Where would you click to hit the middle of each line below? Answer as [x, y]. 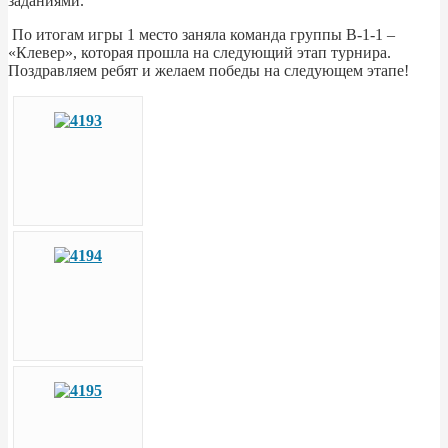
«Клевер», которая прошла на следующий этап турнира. [199, 52]
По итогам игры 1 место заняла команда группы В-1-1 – [201, 34]
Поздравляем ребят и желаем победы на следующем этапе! [210, 70]
